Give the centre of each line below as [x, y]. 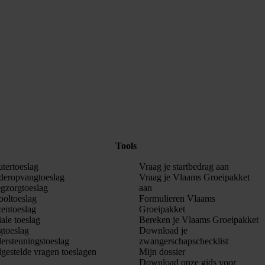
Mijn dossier [162, 252]
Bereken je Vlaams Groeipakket [199, 220]
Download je [164, 231]
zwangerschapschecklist [184, 241]
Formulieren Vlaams [177, 199]
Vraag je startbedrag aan [184, 167]
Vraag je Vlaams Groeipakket [195, 177]
